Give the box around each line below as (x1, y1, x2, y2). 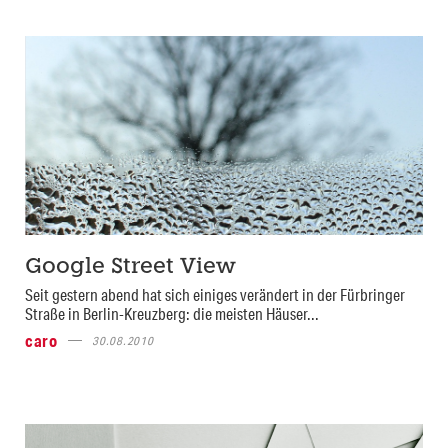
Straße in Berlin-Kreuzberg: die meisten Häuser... (25, 302, 319, 324)
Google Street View (25, 256, 236, 278)
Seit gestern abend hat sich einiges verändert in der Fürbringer (25, 283, 405, 305)
